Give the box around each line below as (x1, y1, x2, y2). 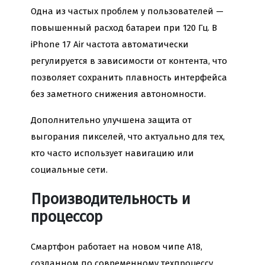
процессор (31, 208, 103, 227)
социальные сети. (31, 164, 108, 176)
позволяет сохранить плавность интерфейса (31, 72, 227, 83)
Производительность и (31, 190, 190, 209)
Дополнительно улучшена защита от (31, 115, 192, 126)
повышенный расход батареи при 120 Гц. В (31, 22, 217, 34)
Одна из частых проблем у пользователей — (31, 6, 224, 17)
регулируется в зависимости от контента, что (31, 56, 227, 67)
